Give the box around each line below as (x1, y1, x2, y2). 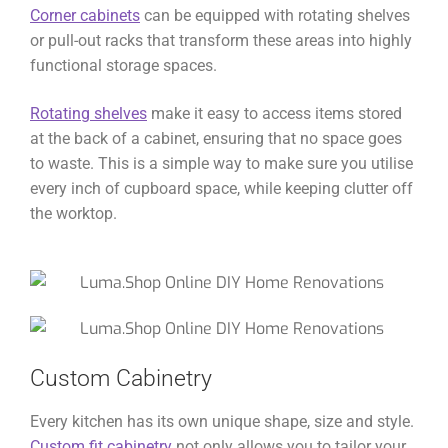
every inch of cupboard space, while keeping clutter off (30, 178, 413, 198)
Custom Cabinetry (30, 364, 212, 392)
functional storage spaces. (30, 56, 217, 76)
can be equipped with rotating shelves (140, 6, 410, 26)
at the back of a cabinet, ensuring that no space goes (30, 128, 402, 148)
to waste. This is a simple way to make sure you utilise (30, 153, 413, 173)
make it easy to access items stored (147, 103, 402, 123)
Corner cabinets (30, 6, 140, 26)
